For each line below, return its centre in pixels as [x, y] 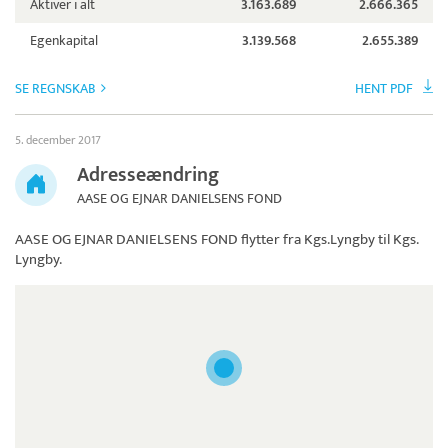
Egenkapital [64, 41]
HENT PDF [384, 89]
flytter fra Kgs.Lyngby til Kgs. [328, 240]
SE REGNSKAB [55, 89]
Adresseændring [148, 175]
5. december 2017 [58, 140]
